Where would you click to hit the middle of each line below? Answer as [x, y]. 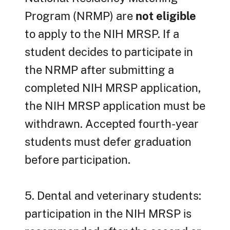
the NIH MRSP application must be [115, 106]
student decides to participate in [109, 52]
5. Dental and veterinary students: [113, 196]
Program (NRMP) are [80, 16]
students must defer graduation [108, 142]
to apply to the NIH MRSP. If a [102, 34]
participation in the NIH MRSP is [108, 214]
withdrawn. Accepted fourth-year [112, 124]
